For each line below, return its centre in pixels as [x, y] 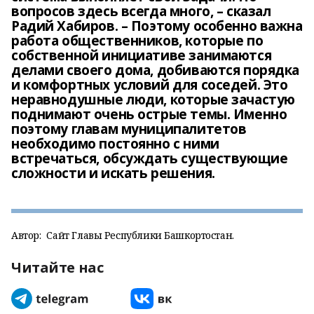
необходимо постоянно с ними [115, 144]
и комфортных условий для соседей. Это [150, 85]
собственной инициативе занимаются [142, 55]
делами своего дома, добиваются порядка [156, 70]
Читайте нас [57, 267]
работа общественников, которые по [137, 41]
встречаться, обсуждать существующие [150, 158]
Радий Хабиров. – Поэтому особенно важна [157, 26]
